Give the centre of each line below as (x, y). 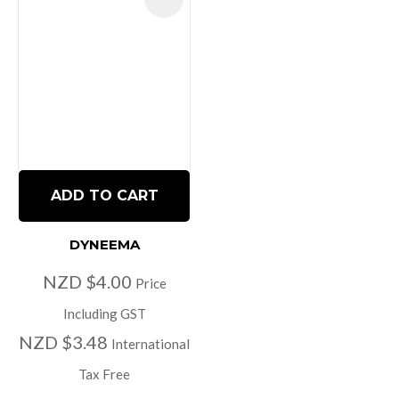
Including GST (104, 313)
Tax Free (104, 374)
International (151, 343)
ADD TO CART (104, 195)
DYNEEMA (104, 244)
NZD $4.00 (89, 281)
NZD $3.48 (65, 342)
